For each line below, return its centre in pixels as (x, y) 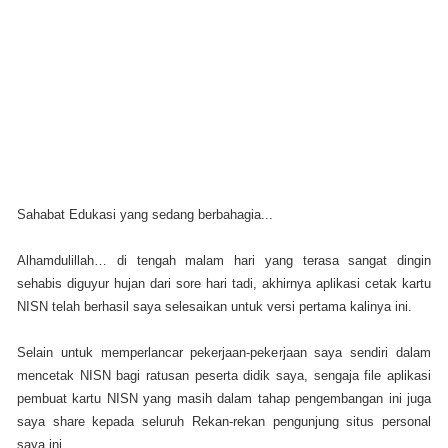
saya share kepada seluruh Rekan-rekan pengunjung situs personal (224, 421)
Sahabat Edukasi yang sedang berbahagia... (145, 214)
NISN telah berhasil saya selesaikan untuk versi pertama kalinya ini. (216, 306)
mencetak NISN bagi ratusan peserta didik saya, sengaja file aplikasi (224, 375)
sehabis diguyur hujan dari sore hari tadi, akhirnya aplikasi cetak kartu (224, 283)
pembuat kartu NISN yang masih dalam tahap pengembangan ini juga (224, 398)
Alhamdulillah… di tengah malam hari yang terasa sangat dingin (224, 260)
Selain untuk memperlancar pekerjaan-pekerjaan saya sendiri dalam (224, 352)
